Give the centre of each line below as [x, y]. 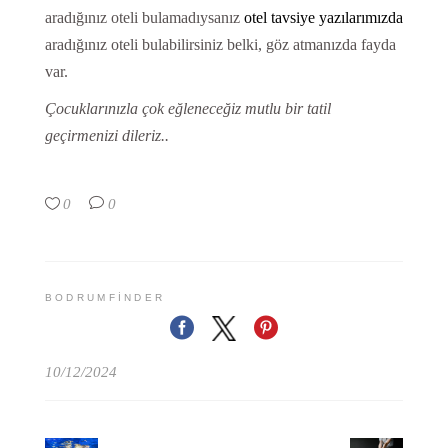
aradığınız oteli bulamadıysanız [144, 18]
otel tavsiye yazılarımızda [323, 18]
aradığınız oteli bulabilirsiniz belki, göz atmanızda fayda [220, 45]
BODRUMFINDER [105, 297]
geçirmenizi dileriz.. [106, 136]
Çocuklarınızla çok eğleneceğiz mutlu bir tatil [187, 109]
